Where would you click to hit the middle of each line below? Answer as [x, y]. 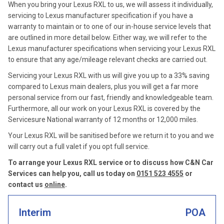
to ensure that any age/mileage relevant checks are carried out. [108, 59]
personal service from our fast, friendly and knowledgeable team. [111, 97]
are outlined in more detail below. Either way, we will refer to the [107, 37]
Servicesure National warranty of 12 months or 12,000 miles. [103, 119]
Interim [35, 212]
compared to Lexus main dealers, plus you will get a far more [103, 86]
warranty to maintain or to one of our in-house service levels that [109, 26]
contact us [26, 184]
